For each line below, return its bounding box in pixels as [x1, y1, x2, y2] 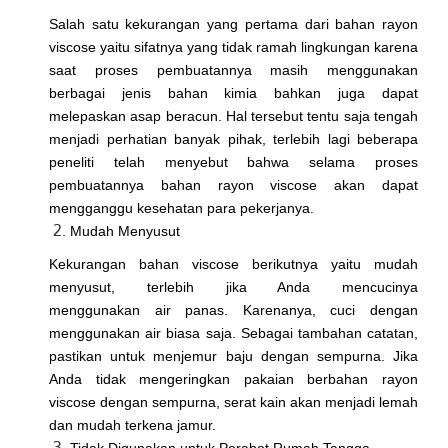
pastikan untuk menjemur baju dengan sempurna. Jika [49, 348, 418, 365]
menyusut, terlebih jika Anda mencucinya [49, 279, 418, 296]
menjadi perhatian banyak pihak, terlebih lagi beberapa [49, 131, 418, 148]
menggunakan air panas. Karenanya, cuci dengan [49, 302, 418, 319]
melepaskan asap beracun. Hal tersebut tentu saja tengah [49, 108, 418, 125]
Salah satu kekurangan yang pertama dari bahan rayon [49, 16, 418, 33]
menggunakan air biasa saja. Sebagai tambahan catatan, [49, 325, 418, 342]
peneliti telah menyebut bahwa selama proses [49, 154, 418, 171]
